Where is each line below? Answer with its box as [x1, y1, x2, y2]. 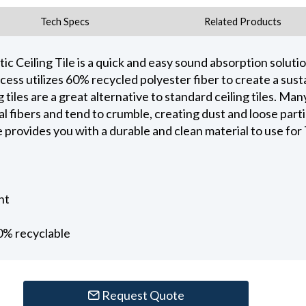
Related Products [204, 15, 281, 27]
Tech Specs [40, 15, 89, 27]
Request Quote [99, 288, 184, 303]
